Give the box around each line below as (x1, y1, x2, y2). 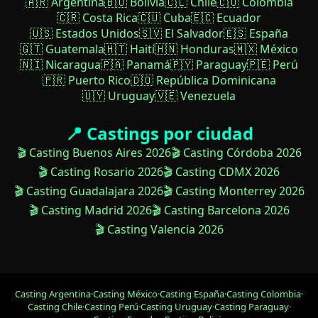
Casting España (160, 287, 224, 301)
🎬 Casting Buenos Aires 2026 (16, 145, 171, 161)
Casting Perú (84, 300, 138, 314)
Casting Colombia (226, 287, 301, 301)
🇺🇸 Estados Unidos (30, 26, 139, 42)
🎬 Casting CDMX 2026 (163, 164, 280, 180)
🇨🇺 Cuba (138, 10, 191, 26)
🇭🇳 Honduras (155, 41, 234, 57)
